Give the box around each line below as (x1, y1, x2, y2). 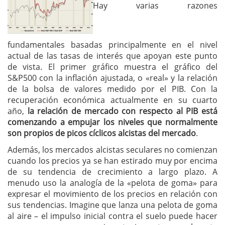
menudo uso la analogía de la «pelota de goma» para (8, 177, 217, 188)
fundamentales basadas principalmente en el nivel (8, 39, 217, 50)
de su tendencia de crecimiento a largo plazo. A (8, 166, 217, 177)
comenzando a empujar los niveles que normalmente (8, 117, 217, 128)
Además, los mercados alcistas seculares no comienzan (8, 144, 217, 155)
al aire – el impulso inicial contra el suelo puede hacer (8, 210, 217, 221)
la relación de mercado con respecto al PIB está (27, 105, 218, 117)
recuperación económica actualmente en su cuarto (8, 94, 217, 105)
